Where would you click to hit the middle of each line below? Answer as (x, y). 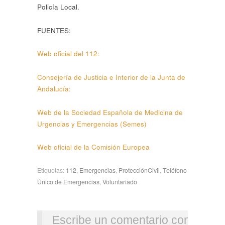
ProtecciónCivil (139, 170)
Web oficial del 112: (68, 54)
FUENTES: (55, 30)
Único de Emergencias (68, 182)
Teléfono (175, 170)
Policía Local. (59, 7)
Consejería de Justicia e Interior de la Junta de (111, 77)
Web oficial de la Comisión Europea (93, 147)
